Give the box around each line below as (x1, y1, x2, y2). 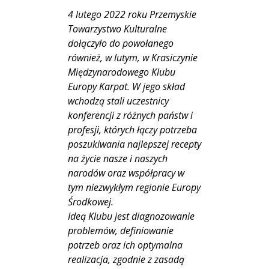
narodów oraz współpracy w (67, 166, 184, 180)
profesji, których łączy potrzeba (67, 122, 197, 136)
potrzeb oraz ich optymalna (67, 238, 183, 252)
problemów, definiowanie (67, 223, 174, 237)
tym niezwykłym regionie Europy (67, 180, 201, 194)
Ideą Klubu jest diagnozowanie (67, 209, 195, 223)
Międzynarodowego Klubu (67, 65, 175, 79)
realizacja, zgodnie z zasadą (67, 252, 184, 266)
